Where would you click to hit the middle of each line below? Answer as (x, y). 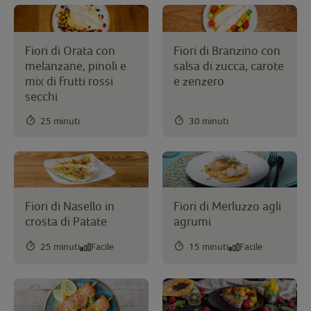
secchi (41, 96)
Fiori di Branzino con (227, 51)
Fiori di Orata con (70, 51)
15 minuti (209, 247)
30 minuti (209, 121)
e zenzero (199, 81)
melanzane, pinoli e (76, 66)
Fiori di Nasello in (70, 205)
